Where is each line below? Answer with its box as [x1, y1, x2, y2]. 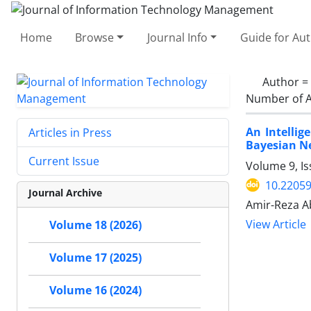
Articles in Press [28, 124, 112, 140]
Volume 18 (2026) [49, 217, 142, 233]
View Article [246, 217, 306, 232]
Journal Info [146, 29, 208, 45]
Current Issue [28, 153, 99, 169]
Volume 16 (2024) [49, 283, 142, 298]
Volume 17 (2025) [49, 250, 142, 265]
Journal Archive [28, 185, 102, 199]
